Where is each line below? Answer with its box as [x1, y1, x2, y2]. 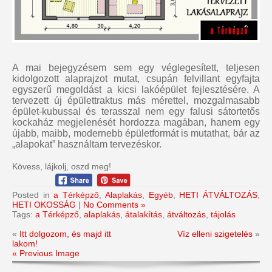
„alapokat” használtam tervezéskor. [12, 139, 161, 150]
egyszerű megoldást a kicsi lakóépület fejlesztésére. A [12, 84, 260, 95]
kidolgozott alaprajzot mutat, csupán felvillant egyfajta [12, 73, 260, 84]
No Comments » [83, 199, 146, 209]
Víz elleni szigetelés [177, 228, 253, 239]
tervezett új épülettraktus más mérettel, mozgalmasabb [12, 95, 260, 106]
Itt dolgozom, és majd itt [19, 228, 111, 239]
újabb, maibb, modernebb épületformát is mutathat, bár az [12, 128, 260, 139]
